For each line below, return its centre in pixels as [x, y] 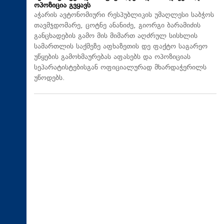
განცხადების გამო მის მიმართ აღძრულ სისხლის [116, 36]
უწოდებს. [49, 78]
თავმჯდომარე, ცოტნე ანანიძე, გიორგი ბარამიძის [117, 25]
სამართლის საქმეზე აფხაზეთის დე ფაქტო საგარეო [121, 46]
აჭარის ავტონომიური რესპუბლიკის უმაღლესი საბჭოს [124, 15]
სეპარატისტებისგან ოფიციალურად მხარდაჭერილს [120, 67]
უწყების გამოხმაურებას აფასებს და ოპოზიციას [112, 57]
